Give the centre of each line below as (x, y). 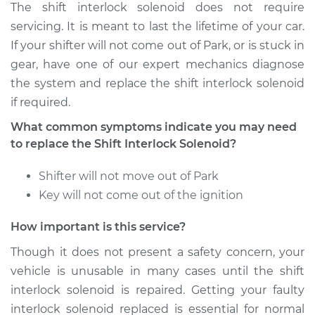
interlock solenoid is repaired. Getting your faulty (157, 290)
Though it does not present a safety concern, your (157, 252)
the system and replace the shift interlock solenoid (157, 83)
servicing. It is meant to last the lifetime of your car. (157, 26)
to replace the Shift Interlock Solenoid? (123, 144)
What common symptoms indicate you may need (154, 127)
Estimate (63, 38)
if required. (40, 102)
